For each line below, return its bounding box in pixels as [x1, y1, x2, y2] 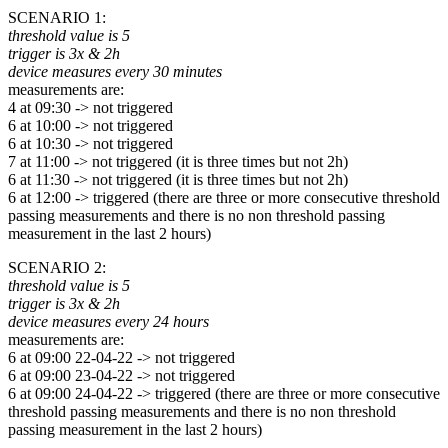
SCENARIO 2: [8, 258, 106, 276]
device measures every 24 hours [8, 312, 209, 330]
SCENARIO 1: [8, 8, 106, 26]
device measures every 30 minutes [8, 62, 222, 80]
